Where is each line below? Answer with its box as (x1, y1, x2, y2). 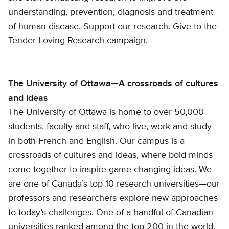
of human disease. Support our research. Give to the (8, 21, 217, 31)
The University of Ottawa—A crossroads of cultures (8, 79, 218, 89)
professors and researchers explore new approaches (8, 194, 218, 203)
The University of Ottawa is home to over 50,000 (8, 108, 204, 118)
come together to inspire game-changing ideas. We (8, 165, 212, 175)
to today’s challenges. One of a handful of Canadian (8, 208, 213, 218)
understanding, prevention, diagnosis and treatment (8, 7, 213, 17)
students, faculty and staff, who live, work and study (8, 122, 212, 132)
